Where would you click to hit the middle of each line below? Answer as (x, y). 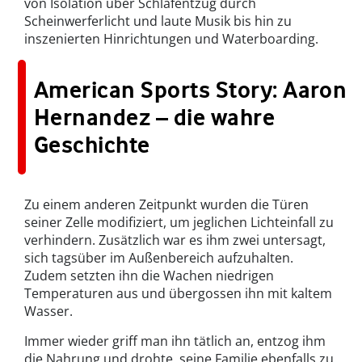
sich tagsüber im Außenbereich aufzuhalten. (159, 258)
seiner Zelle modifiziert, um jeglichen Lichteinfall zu (179, 223)
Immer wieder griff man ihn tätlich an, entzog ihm (175, 341)
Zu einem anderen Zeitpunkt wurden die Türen (166, 205)
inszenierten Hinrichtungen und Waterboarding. (171, 39)
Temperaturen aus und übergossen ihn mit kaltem (178, 294)
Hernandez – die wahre (155, 118)
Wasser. (48, 311)
